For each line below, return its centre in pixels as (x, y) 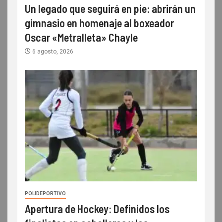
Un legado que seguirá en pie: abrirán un (110, 8)
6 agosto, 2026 (52, 51)
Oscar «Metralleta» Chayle (81, 37)
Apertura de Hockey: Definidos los (97, 208)
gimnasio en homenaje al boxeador (99, 23)
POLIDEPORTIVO (45, 193)
